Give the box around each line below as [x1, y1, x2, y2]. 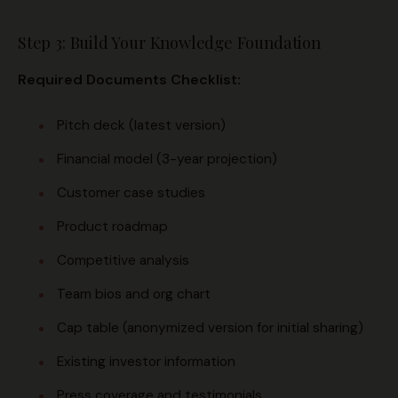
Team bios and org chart [57, 285, 211, 304]
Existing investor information [57, 353, 235, 371]
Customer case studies [57, 184, 205, 203]
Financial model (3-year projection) [57, 150, 277, 169]
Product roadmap [57, 218, 168, 236]
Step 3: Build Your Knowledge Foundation [18, 31, 321, 54]
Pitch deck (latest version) [57, 116, 226, 135]
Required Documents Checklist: [18, 70, 241, 90]
